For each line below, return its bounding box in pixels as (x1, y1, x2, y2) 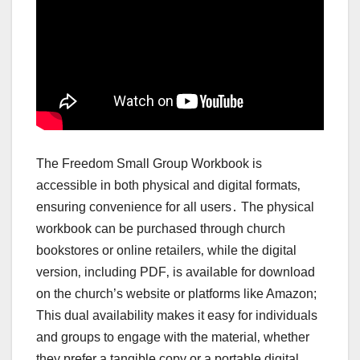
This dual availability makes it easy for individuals (36, 308, 317, 322)
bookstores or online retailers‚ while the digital (36, 243, 297, 257)
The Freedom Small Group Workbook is (36, 156, 262, 170)
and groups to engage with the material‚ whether (36, 329, 309, 344)
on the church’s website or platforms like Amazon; (36, 286, 317, 301)
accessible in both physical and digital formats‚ (36, 178, 301, 192)
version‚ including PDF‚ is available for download (36, 264, 315, 279)
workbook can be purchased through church (36, 221, 285, 235)
